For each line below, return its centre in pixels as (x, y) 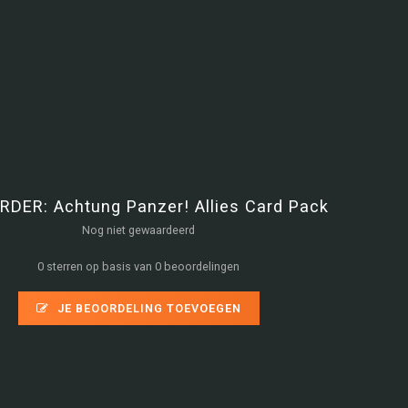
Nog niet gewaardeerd (139, 229)
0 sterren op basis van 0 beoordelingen (139, 266)
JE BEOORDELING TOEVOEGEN (147, 308)
